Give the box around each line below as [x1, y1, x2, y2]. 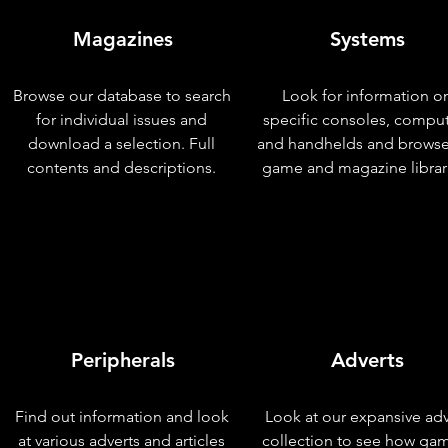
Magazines [72, 27, 173, 51]
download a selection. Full [28, 134, 215, 153]
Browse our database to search [12, 86, 231, 105]
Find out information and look [14, 407, 229, 426]
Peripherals [70, 348, 175, 372]
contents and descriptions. [27, 158, 216, 177]
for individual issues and [36, 110, 207, 129]
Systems [330, 27, 405, 51]
